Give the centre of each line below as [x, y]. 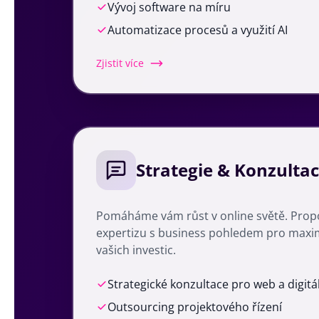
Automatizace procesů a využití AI [198, 30]
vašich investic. [136, 250]
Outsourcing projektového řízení [195, 307]
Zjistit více [120, 63]
